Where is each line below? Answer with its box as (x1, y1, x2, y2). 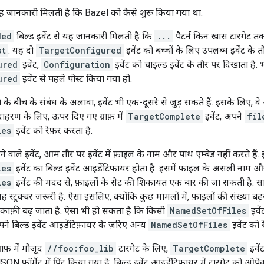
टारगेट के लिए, (116, 243, 170, 255)
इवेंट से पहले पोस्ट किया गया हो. (20, 73, 132, 85)
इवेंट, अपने (203, 111, 245, 123)
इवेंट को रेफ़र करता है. (14, 125, 93, 137)
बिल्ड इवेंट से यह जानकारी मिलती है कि (14, 31, 154, 42)
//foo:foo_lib (47, 243, 114, 255)
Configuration (44, 59, 110, 71)
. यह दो (8, 45, 36, 57)
